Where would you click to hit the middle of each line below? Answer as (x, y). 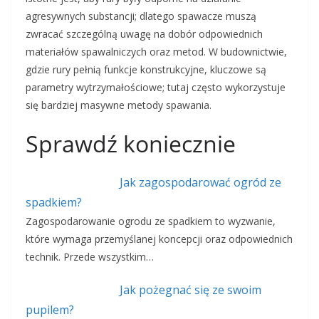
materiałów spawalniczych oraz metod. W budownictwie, (156, 52)
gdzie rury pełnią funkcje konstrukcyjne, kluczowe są (146, 70)
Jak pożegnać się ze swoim (190, 290)
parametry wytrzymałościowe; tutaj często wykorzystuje (156, 88)
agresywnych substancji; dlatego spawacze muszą (141, 16)
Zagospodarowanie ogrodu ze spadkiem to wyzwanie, (151, 221)
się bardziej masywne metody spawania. (119, 105)
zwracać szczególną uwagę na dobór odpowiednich (144, 34)
